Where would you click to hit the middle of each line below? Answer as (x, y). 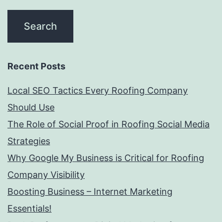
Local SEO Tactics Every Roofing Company (98, 91)
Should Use (31, 108)
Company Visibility (46, 175)
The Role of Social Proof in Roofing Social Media (109, 124)
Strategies (29, 141)
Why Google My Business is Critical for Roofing (106, 158)
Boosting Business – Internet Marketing (90, 192)
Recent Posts (36, 66)
